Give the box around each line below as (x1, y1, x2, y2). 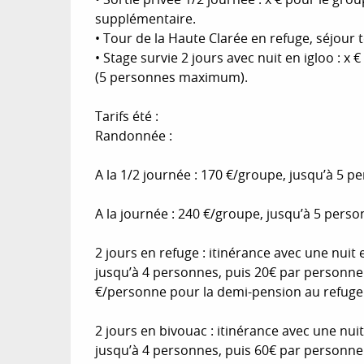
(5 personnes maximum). (95, 67, 249, 86)
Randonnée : (95, 126, 173, 145)
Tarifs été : (95, 106, 159, 125)
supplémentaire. (95, 9, 197, 28)
